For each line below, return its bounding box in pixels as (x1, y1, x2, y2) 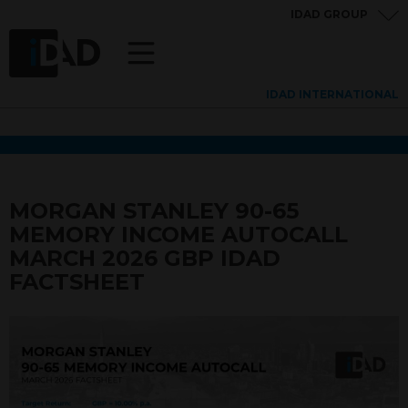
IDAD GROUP (291, 7, 368, 21)
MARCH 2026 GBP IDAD (9, 245, 280, 271)
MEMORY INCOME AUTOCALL (9, 221, 348, 248)
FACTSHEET (9, 269, 145, 295)
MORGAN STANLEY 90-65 (9, 198, 299, 224)
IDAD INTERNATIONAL (266, 87, 399, 101)
